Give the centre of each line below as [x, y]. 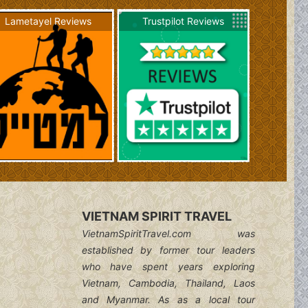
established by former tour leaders [168, 250]
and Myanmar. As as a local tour [168, 300]
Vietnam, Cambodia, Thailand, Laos [168, 283]
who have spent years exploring [168, 267]
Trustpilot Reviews [184, 21]
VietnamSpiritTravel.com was [168, 234]
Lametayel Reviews [48, 21]
